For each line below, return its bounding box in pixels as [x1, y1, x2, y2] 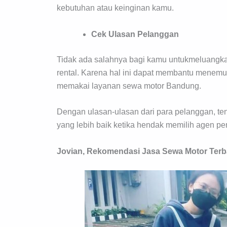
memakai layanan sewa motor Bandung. [57, 81, 201, 90]
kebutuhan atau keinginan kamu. [57, 4, 174, 13]
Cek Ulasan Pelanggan [91, 29, 179, 39]
